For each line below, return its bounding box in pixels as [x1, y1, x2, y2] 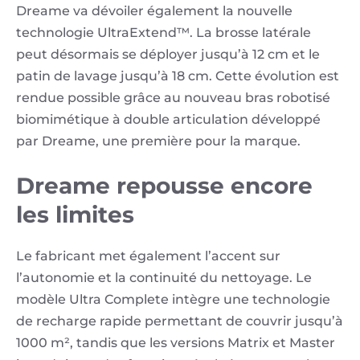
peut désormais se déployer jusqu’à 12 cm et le [16, 47, 320, 63]
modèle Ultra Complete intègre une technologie [16, 292, 330, 308]
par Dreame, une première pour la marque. [16, 133, 301, 149]
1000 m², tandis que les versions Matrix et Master [16, 335, 335, 351]
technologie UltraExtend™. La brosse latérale [16, 25, 311, 41]
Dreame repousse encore [16, 172, 313, 200]
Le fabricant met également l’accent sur [16, 248, 280, 264]
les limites [16, 201, 134, 229]
